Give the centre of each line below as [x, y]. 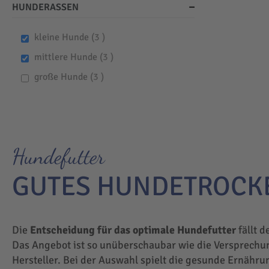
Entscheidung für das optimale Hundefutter [133, 230]
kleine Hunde [62, 38]
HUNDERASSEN [45, 8]
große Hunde [62, 77]
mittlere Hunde [67, 57]
